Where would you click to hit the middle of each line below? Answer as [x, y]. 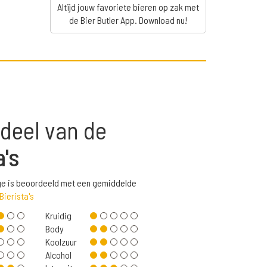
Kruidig [58, 216]
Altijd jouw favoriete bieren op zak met [128, 7]
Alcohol [58, 255]
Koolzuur [61, 242]
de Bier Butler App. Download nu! [128, 20]
